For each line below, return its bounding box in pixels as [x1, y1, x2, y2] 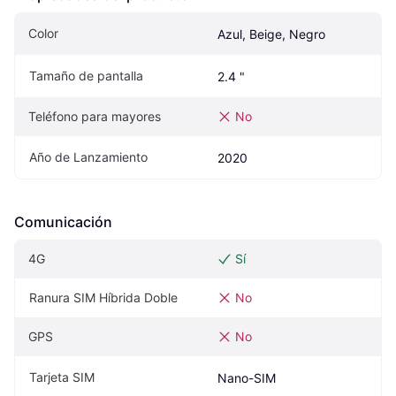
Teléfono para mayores [28, 109, 161, 124]
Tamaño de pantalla [29, 68, 143, 83]
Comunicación [14, 213, 112, 231]
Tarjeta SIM [29, 369, 95, 385]
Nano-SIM [217, 370, 276, 385]
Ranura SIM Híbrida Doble [29, 290, 178, 305]
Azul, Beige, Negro [217, 27, 325, 42]
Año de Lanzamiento [29, 149, 148, 164]
